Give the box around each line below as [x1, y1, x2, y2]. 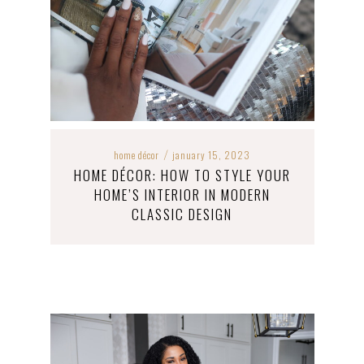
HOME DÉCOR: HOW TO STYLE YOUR [73, 165, 291, 185]
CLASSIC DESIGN [132, 204, 232, 224]
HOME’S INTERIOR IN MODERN [93, 184, 271, 205]
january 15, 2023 [172, 148, 250, 162]
